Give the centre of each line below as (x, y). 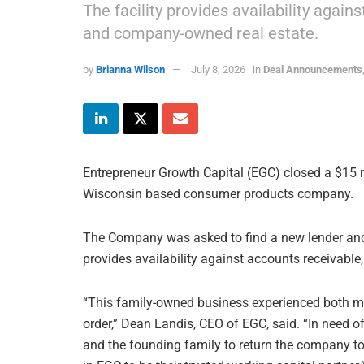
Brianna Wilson (131, 69)
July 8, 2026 (219, 69)
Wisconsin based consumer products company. (218, 193)
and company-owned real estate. (201, 33)
